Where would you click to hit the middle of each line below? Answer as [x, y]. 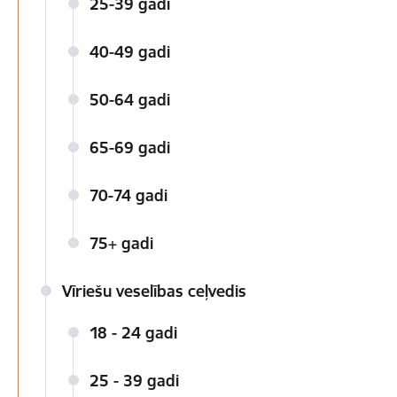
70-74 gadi [128, 195]
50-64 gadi [130, 100]
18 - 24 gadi [133, 333]
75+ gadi [121, 243]
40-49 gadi [130, 52]
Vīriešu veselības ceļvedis [154, 291]
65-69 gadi [130, 148]
